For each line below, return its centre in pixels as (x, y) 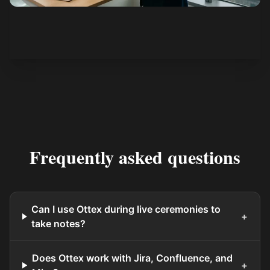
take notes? (59, 224)
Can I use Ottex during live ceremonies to (126, 209)
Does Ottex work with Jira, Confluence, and (132, 258)
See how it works (66, 18)
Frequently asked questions (135, 157)
